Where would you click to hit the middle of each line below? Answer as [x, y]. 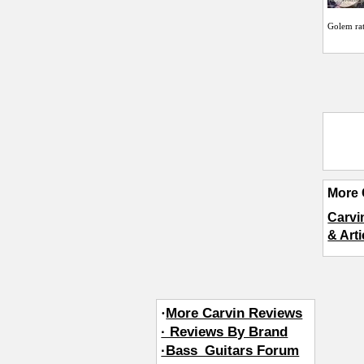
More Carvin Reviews [234, 313]
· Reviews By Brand [225, 331]
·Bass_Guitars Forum [230, 350]
